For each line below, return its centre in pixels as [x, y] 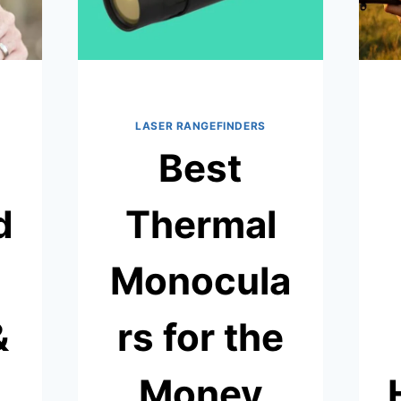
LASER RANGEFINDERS [200, 126]
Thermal [200, 224]
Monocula [200, 280]
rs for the [200, 337]
